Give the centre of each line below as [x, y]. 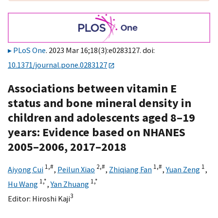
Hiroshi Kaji [51, 198]
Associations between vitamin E [92, 88]
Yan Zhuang [70, 184]
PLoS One [29, 50]
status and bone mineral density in [100, 103]
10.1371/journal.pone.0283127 [57, 65]
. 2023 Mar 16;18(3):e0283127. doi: [100, 50]
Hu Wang [23, 184]
